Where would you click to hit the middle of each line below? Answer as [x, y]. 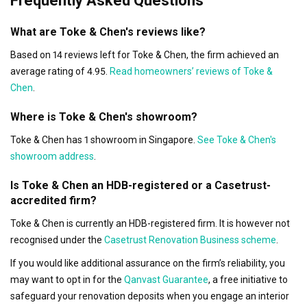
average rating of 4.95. [59, 71]
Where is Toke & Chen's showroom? [104, 116]
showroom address [52, 156]
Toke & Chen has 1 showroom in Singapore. [103, 139]
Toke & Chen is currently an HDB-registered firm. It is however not [150, 223]
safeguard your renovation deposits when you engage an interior [150, 296]
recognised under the [56, 240]
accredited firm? [53, 200]
